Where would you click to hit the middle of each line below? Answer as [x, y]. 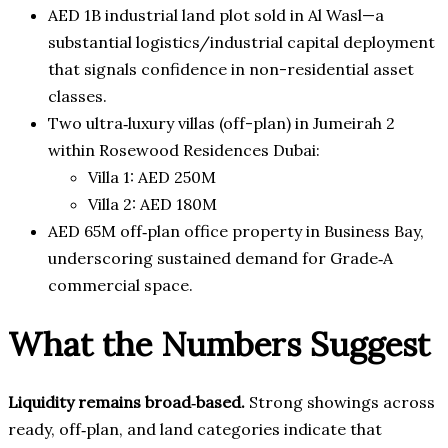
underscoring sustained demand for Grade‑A [220, 257]
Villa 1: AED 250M [152, 176]
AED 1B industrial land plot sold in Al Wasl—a [216, 14]
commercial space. [120, 284]
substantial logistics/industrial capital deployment [241, 41]
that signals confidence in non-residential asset [231, 68]
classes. [77, 95]
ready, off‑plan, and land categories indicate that [195, 429]
